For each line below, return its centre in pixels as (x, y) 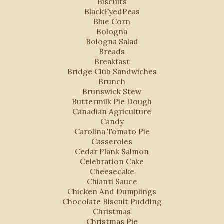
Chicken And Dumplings (112, 191)
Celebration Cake (112, 161)
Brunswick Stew (112, 91)
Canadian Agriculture (112, 111)
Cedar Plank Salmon (112, 151)
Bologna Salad (112, 41)
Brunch (112, 81)
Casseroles (112, 141)
